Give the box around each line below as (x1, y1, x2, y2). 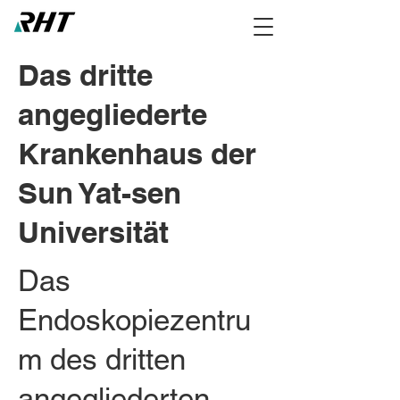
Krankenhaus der (18, 136, 256, 171)
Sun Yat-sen (18, 175, 181, 211)
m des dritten (18, 342, 186, 376)
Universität (18, 214, 169, 250)
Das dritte (18, 57, 153, 93)
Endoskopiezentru (18, 303, 251, 337)
